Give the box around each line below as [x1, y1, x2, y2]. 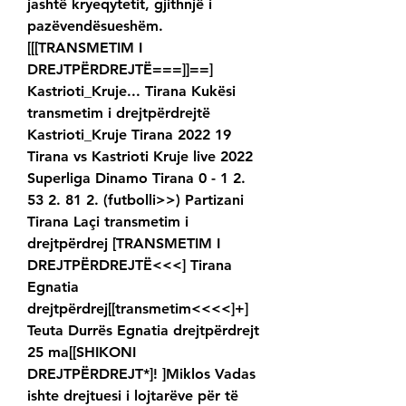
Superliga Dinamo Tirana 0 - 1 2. [27, 169, 246, 188]
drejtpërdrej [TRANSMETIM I [27, 235, 220, 253]
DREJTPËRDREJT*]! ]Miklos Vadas [27, 365, 256, 383]
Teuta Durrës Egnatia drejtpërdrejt [27, 322, 259, 340]
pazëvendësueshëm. [27, 17, 163, 35]
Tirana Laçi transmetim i [27, 213, 188, 231]
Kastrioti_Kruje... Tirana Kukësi [27, 82, 236, 101]
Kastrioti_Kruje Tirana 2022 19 [27, 126, 231, 144]
